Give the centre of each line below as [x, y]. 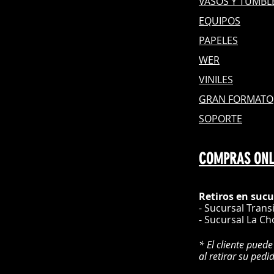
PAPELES [218, 41]
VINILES [216, 80]
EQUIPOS [220, 21]
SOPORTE [220, 119]
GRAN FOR [223, 99]
